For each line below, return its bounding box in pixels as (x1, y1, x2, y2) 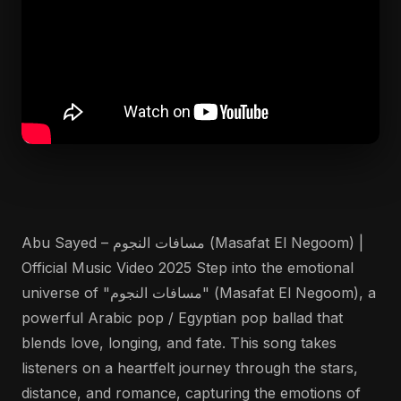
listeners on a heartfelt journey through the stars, (21, 359, 358, 377)
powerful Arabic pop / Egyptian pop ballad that (21, 309, 343, 327)
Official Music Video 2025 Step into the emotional (21, 259, 354, 277)
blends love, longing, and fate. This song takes (21, 334, 337, 352)
